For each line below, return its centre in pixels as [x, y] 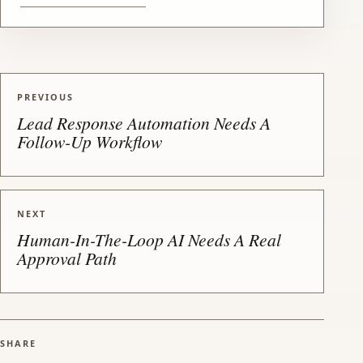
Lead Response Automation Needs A [144, 122]
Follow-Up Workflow [90, 141]
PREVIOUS [45, 96]
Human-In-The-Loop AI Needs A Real [149, 239]
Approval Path [67, 258]
